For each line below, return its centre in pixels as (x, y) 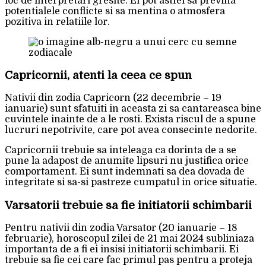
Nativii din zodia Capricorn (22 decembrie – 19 (113, 98)
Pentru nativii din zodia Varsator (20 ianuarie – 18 (121, 228)
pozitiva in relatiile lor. (57, 22)
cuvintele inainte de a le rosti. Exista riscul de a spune (130, 120)
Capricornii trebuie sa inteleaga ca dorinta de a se (121, 151)
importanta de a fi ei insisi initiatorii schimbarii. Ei (122, 249)
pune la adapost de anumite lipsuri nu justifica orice (127, 161)
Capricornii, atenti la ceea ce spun (98, 75)
